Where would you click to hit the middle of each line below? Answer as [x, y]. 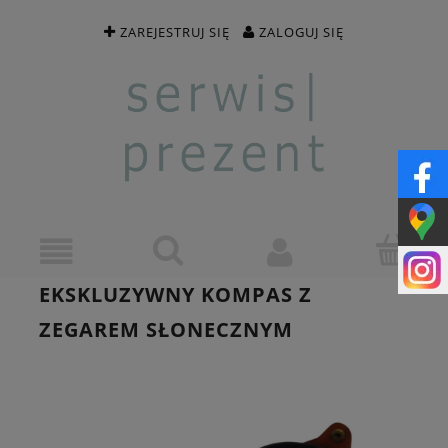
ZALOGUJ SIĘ [301, 32]
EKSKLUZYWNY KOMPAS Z [175, 295]
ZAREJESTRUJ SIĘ [175, 32]
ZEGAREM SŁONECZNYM [166, 330]
